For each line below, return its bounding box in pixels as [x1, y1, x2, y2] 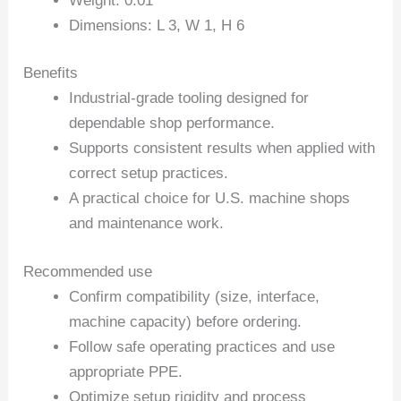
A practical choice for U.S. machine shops [69, 190, 351, 208]
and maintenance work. [69, 215, 225, 233]
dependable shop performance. [69, 115, 276, 132]
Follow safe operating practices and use [69, 337, 336, 355]
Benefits [23, 64, 79, 82]
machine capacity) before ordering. [69, 312, 303, 330]
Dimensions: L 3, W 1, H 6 [69, 16, 245, 34]
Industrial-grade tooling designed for [69, 90, 310, 107]
